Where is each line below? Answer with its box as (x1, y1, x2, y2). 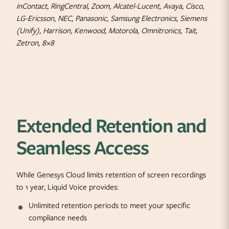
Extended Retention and (16, 111, 207, 140)
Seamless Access (16, 133, 149, 162)
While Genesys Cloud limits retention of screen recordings (16, 169, 206, 180)
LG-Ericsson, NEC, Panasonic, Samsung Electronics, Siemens (16, 13, 207, 24)
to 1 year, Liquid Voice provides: (16, 181, 119, 193)
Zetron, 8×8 (16, 37, 54, 49)
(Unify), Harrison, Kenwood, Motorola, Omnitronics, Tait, (16, 25, 197, 36)
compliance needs (29, 212, 87, 223)
